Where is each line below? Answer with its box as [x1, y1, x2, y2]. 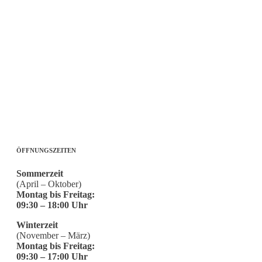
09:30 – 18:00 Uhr [16, 199, 88, 210]
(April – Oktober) [16, 178, 81, 189]
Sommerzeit [16, 168, 63, 178]
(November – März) [16, 230, 90, 240]
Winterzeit [16, 219, 58, 230]
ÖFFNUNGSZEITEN [16, 146, 76, 154]
